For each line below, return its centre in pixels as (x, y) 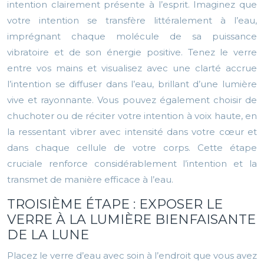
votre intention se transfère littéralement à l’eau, (132, 21)
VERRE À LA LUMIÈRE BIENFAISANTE (131, 220)
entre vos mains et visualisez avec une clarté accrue (132, 68)
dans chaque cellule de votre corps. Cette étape (132, 148)
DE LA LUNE (48, 235)
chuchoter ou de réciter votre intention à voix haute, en (132, 116)
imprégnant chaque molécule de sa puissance (132, 37)
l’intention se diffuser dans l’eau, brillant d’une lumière (132, 84)
